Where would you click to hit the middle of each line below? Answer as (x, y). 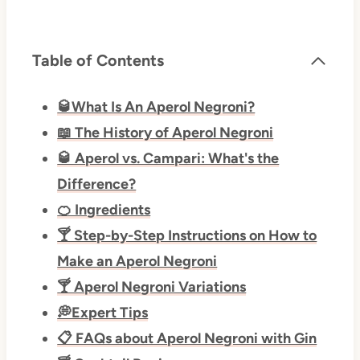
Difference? (97, 184)
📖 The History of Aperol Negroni (166, 133)
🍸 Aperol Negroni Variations (152, 287)
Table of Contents (98, 61)
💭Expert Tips (103, 313)
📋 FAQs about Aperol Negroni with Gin (187, 339)
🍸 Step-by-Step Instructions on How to (187, 236)
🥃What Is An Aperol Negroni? (156, 107)
